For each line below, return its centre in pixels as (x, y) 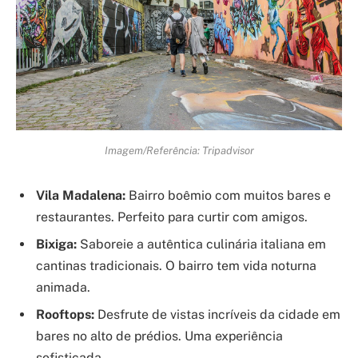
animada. (63, 288)
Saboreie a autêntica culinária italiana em (201, 245)
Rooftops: (65, 315)
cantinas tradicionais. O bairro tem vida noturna (176, 266)
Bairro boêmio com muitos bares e (228, 196)
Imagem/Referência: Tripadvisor (179, 150)
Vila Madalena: (81, 196)
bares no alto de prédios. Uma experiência (159, 336)
